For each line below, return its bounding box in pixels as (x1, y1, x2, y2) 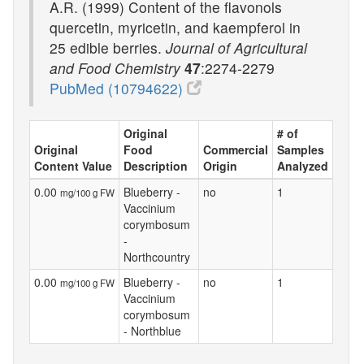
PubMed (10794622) (50, 77, 187, 98)
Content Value (34, 158, 112, 174)
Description (123, 158, 188, 174)
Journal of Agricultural (166, 37, 307, 58)
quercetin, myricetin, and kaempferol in (50, 16, 301, 37)
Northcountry (123, 249, 190, 265)
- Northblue (123, 323, 181, 339)
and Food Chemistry (50, 57, 180, 78)
